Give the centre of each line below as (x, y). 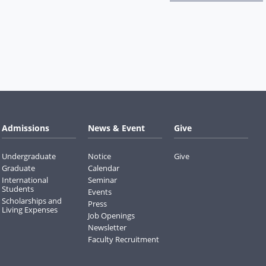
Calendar (104, 168)
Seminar (103, 180)
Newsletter (107, 227)
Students (18, 189)
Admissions (26, 128)
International (25, 180)
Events (100, 191)
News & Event (117, 128)
